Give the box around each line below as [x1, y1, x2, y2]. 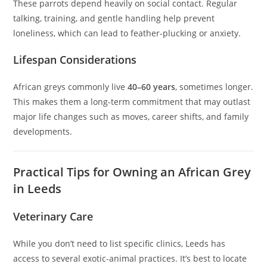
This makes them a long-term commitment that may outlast [13, 96, 251, 108]
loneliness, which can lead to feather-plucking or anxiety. [13, 27, 241, 39]
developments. [13, 126, 73, 138]
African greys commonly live [13, 81, 128, 93]
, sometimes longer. [175, 81, 254, 93]
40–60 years [128, 81, 176, 93]
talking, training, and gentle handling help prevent [13, 13, 215, 24]
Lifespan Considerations [13, 52, 137, 67]
